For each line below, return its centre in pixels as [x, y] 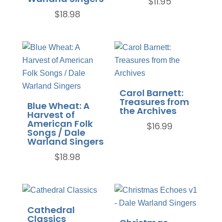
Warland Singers [65, 141]
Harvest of [51, 114]
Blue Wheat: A [58, 106]
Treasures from [155, 102]
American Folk [60, 123]
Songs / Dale [56, 132]
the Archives [148, 111]
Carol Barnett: [152, 93]
